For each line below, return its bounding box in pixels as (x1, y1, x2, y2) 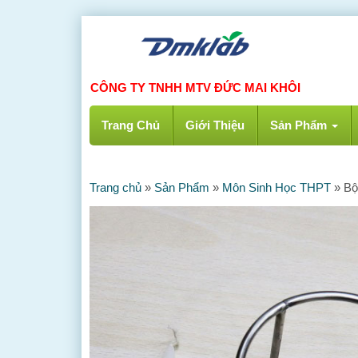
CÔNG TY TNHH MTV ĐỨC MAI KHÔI (90, 81, 300, 94)
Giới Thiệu (185, 118, 245, 132)
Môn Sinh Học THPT (222, 181, 331, 194)
